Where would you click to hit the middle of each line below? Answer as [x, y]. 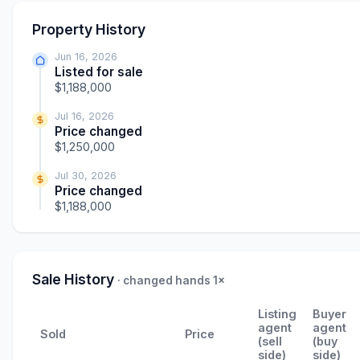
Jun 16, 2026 [86, 57]
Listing [277, 314]
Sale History [75, 280]
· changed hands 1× [171, 281]
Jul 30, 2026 [86, 176]
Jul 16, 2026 [84, 117]
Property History [89, 30]
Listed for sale [99, 72]
